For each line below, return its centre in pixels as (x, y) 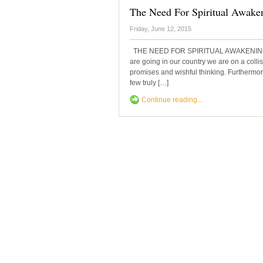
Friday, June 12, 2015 (161, 29)
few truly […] (149, 83)
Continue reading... (172, 100)
